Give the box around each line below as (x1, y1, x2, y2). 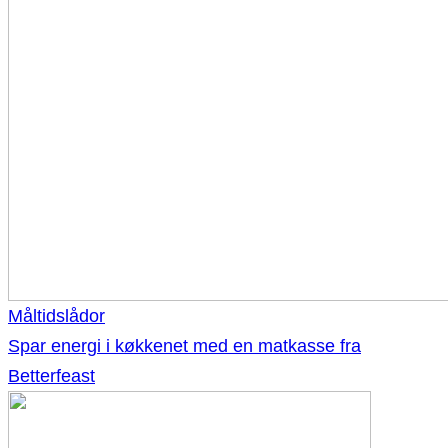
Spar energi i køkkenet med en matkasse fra (8, 336, 361, 356)
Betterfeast (8, 366, 95, 386)
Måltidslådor (8, 306, 105, 326)
